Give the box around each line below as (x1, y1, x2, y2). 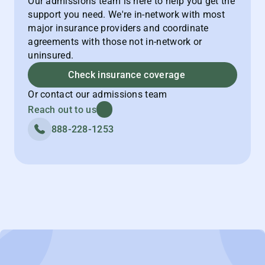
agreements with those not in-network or (28, 35, 202, 47)
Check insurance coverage (68, 69, 185, 81)
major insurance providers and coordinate (28, 22, 209, 34)
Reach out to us (28, 104, 96, 115)
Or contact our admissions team (28, 89, 167, 101)
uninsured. (28, 49, 74, 61)
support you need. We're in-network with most (28, 8, 225, 20)
